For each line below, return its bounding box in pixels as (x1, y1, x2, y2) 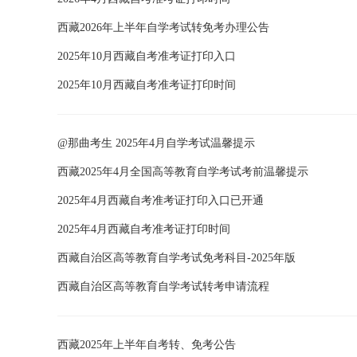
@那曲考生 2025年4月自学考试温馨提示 (57, 137, 255, 149)
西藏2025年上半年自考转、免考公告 (57, 339, 236, 351)
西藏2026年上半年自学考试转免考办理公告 (57, 22, 269, 33)
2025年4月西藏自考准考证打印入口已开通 (57, 194, 264, 206)
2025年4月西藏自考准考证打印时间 (57, 223, 230, 235)
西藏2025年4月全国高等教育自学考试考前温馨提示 (57, 166, 308, 178)
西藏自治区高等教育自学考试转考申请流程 (57, 280, 269, 292)
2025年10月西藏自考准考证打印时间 (57, 79, 236, 91)
